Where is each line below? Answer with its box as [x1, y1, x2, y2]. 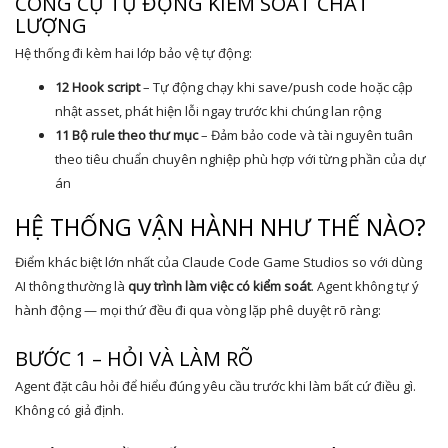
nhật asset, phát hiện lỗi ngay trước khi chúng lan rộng [55, 102, 381, 120]
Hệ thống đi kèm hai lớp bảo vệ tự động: [15, 44, 252, 62]
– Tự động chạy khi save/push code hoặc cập [140, 78, 413, 96]
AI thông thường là [15, 277, 128, 295]
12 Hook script [55, 78, 140, 96]
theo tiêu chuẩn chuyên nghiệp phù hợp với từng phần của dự [55, 150, 426, 168]
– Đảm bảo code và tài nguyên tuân [198, 126, 413, 144]
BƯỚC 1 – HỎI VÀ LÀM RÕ [15, 345, 253, 372]
